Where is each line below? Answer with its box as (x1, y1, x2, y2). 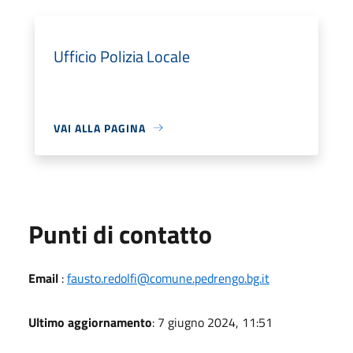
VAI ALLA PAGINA (54, 119, 146, 136)
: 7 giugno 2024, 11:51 (152, 312, 273, 332)
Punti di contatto (28, 214, 212, 253)
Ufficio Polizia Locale (54, 43, 190, 69)
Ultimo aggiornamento (28, 312, 152, 332)
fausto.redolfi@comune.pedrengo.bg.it (67, 268, 269, 288)
